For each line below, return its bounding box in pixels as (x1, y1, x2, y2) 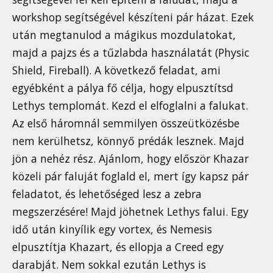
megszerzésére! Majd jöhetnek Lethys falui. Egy (12, 204, 249, 219)
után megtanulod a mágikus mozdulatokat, (12, 27, 236, 42)
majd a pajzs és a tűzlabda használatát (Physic (12, 44, 249, 60)
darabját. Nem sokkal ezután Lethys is (12, 257, 206, 272)
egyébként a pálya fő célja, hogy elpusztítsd (12, 80, 233, 95)
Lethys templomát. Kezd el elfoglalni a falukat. (12, 97, 248, 113)
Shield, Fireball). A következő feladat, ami (12, 62, 221, 77)
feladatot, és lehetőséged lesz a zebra (12, 186, 202, 201)
